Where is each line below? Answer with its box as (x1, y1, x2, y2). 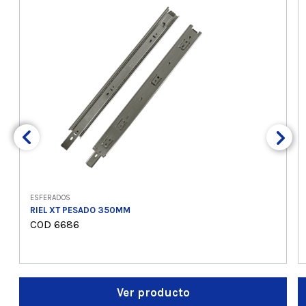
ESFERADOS (30, 193, 70, 203)
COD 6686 (30, 218, 79, 232)
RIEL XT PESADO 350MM (30, 205, 130, 216)
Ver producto (116, 286, 190, 300)
